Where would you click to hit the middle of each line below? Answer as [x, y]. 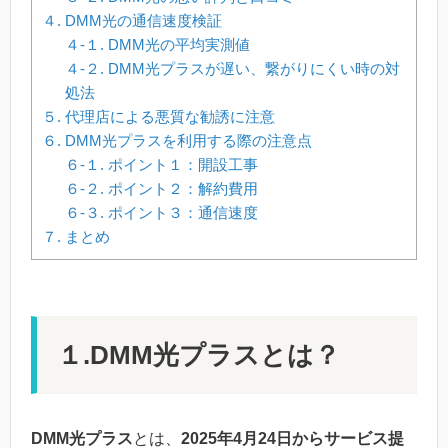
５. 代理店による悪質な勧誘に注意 [158, 116]
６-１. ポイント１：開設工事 [161, 164]
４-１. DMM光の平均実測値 [157, 44]
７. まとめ [76, 236]
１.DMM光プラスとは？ [198, 354]
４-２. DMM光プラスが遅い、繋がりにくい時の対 [232, 68]
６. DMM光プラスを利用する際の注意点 [177, 140]
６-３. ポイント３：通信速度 [161, 212]
